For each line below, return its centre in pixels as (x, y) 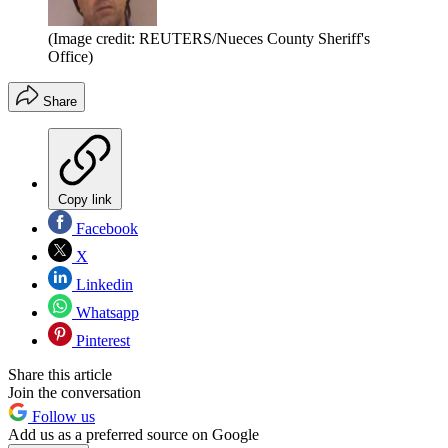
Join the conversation (74, 392)
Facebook (105, 228)
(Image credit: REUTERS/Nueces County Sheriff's (209, 38)
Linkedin (102, 284)
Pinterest (101, 340)
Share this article (60, 374)
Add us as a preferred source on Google (133, 434)
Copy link (85, 199)
